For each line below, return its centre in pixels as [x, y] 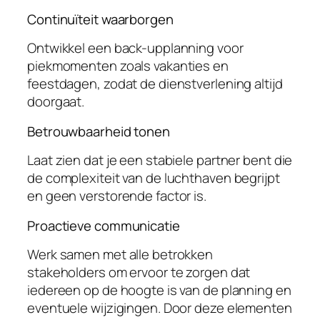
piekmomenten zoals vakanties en [128, 66]
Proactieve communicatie [104, 225]
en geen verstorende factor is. [117, 196]
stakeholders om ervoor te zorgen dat [139, 272]
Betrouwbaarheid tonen [99, 131]
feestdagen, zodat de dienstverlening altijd [155, 84]
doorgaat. [56, 102]
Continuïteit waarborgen [100, 19]
